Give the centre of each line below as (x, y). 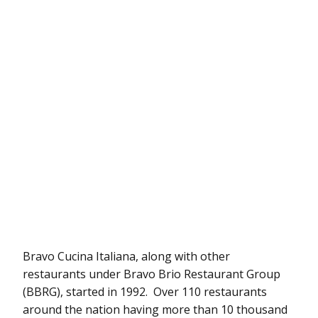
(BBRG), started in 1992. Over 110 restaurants (145, 291)
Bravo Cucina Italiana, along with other (126, 256)
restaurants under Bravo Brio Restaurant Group (152, 274)
